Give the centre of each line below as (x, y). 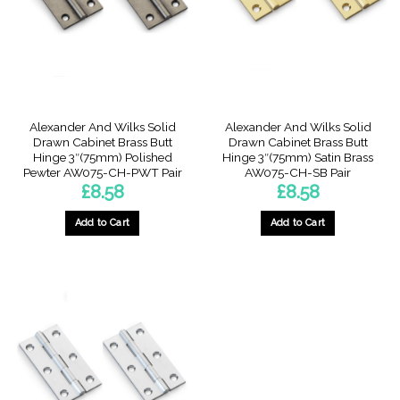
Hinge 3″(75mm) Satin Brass (298, 157)
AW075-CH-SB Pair (298, 172)
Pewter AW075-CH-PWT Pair (102, 172)
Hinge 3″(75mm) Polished (102, 157)
